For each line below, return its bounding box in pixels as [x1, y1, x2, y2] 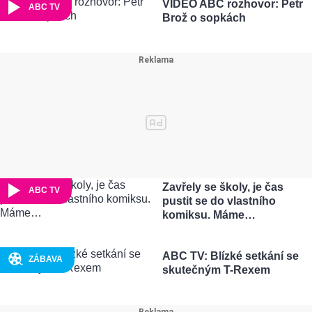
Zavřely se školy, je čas [162, 181, 283, 194]
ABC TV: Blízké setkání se [162, 249, 299, 262]
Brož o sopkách [162, 12, 246, 24]
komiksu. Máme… [162, 209, 256, 221]
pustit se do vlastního [162, 195, 276, 208]
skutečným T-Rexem [162, 263, 270, 276]
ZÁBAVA [28, 253, 63, 264]
